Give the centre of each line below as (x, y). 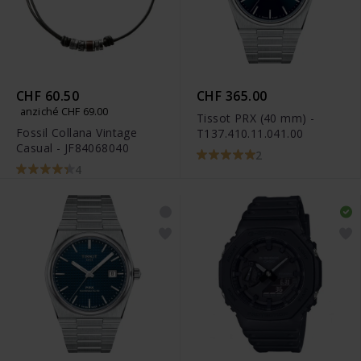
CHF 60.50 (48, 96)
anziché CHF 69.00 (64, 112)
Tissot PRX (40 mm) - (256, 118)
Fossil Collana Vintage (77, 133)
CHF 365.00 (232, 96)
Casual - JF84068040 (73, 148)
